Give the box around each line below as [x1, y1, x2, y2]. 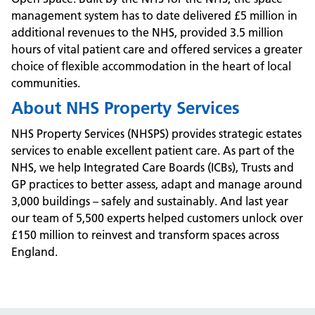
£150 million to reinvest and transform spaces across [11, 228, 279, 242]
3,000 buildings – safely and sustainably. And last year [11, 194, 288, 208]
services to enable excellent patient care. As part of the [11, 143, 295, 157]
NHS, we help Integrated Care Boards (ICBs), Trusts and [11, 160, 294, 174]
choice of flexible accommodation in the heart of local [11, 59, 291, 73]
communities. [11, 76, 80, 90]
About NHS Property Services [11, 98, 240, 118]
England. [11, 245, 58, 259]
